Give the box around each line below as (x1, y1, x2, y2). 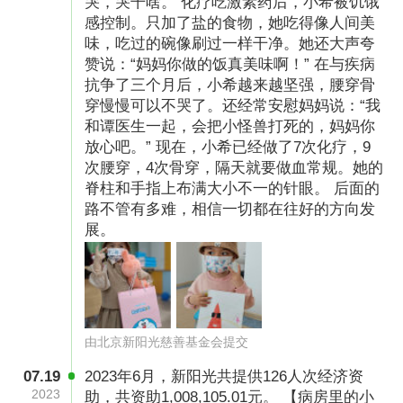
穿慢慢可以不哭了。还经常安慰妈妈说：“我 (85, 96, 381, 114)
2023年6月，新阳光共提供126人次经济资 (85, 368, 364, 386)
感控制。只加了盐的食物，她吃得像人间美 (85, 13, 376, 31)
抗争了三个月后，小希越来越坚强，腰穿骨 (85, 76, 376, 94)
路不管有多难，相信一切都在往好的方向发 (85, 200, 376, 218)
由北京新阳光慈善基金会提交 (85, 335, 249, 350)
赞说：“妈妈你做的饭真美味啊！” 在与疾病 (85, 55, 376, 73)
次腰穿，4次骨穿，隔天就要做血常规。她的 (85, 158, 384, 176)
